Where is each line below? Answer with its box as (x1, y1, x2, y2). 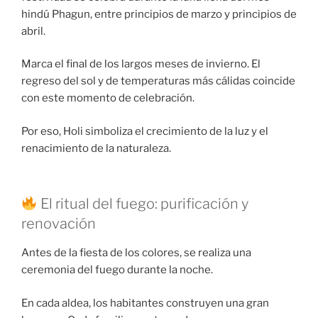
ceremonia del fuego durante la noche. (21, 263, 213, 277)
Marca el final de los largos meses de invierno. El (21, 57, 261, 71)
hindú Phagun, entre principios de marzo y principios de (21, 7, 297, 21)
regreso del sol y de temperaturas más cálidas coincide (21, 75, 295, 88)
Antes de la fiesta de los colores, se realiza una (21, 246, 251, 260)
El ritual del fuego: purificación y (37, 195, 248, 213)
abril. (21, 24, 45, 38)
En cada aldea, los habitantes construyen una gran (21, 296, 269, 309)
